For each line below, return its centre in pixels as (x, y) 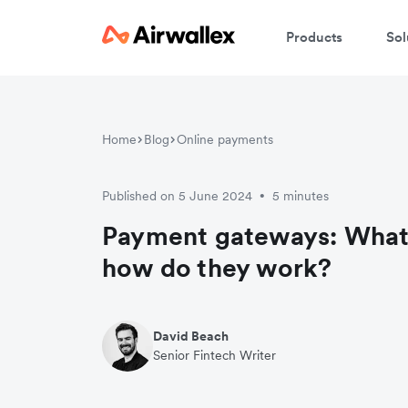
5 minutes (301, 196)
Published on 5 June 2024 (177, 196)
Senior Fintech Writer (214, 355)
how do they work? (217, 268)
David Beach (191, 336)
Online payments (225, 139)
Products (314, 36)
